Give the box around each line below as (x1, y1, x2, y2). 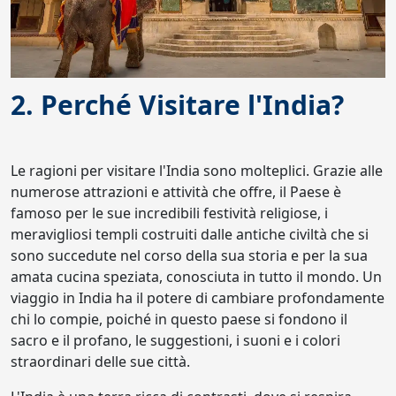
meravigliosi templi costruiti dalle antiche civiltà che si (11, 225, 369, 244)
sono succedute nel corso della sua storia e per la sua (11, 246, 368, 265)
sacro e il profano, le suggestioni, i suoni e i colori (11, 331, 340, 350)
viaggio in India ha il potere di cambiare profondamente (11, 288, 385, 308)
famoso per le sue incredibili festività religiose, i (11, 203, 328, 223)
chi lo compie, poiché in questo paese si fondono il (11, 309, 347, 329)
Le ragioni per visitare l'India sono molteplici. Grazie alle (11, 161, 383, 180)
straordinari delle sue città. (11, 352, 190, 371)
